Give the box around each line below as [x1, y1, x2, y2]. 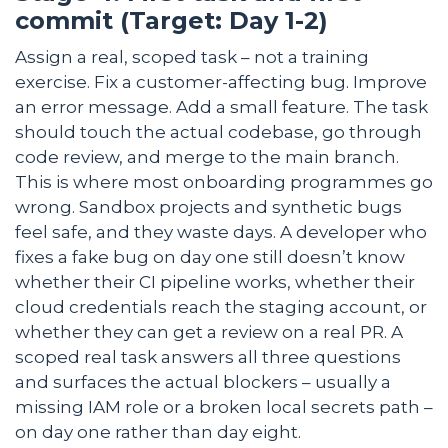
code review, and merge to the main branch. [15, 147, 399, 168]
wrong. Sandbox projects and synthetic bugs [15, 197, 402, 218]
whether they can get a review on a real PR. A [15, 322, 403, 343]
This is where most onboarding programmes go [15, 172, 433, 193]
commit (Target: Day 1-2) [15, 6, 328, 36]
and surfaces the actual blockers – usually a [15, 372, 391, 393]
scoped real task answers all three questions [15, 347, 401, 368]
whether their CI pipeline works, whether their [15, 272, 415, 293]
